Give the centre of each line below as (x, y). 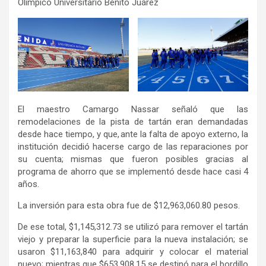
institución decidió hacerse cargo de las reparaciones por (133, 147)
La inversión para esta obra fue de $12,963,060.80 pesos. (131, 206)
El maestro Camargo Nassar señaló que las (133, 110)
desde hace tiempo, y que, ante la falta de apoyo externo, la (133, 134)
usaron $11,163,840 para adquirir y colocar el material (133, 252)
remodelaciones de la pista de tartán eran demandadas (133, 122)
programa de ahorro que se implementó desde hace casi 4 (133, 172)
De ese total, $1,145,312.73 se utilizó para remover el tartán (133, 227)
